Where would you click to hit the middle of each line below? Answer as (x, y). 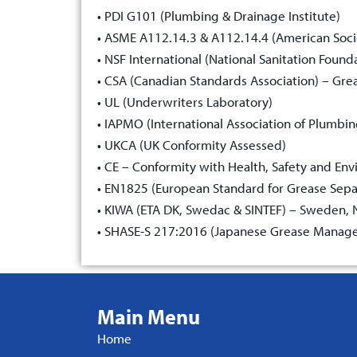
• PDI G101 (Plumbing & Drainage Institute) (219, 16)
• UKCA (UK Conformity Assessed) (192, 145)
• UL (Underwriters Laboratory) (185, 102)
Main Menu (149, 317)
